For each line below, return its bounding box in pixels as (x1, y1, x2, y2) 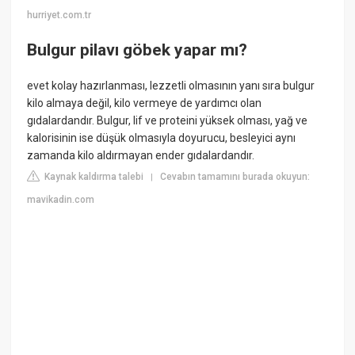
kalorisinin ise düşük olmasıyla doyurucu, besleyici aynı (27, 132, 296, 145)
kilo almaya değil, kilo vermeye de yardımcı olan (27, 97, 262, 110)
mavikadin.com (27, 194, 95, 206)
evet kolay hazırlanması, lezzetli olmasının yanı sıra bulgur (27, 79, 315, 93)
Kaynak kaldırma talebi (42, 171, 144, 183)
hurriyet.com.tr (27, 10, 92, 21)
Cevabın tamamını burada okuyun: (160, 171, 311, 183)
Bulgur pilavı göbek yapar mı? (27, 40, 248, 59)
